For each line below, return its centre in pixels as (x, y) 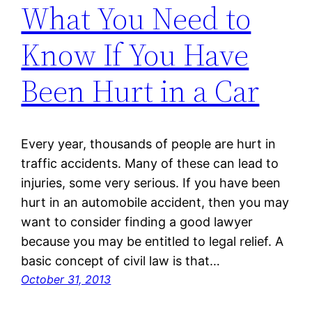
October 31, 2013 (66, 280)
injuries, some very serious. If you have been (151, 183)
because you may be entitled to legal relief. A (153, 242)
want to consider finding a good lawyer (137, 222)
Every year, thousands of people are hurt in (149, 144)
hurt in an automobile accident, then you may (155, 203)
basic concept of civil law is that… (121, 261)
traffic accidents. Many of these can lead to (150, 164)
